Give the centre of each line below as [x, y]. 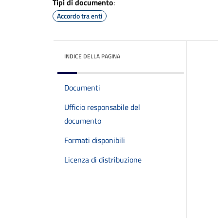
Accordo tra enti [80, 16]
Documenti [82, 88]
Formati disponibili [95, 140]
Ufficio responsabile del [102, 107]
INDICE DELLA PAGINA [92, 56]
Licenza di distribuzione [103, 160]
